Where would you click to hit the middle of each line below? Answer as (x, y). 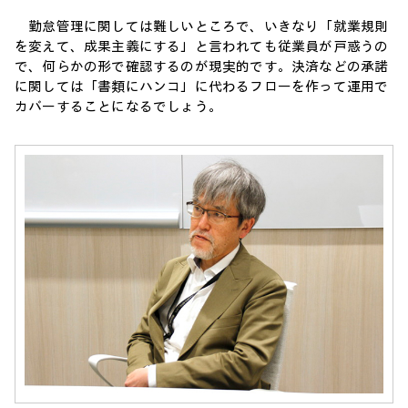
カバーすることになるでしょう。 (118, 107)
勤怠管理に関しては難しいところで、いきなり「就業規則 (202, 26)
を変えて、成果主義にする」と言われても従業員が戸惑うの (202, 46)
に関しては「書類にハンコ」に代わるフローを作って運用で (202, 87)
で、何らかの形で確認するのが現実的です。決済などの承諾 (202, 66)
